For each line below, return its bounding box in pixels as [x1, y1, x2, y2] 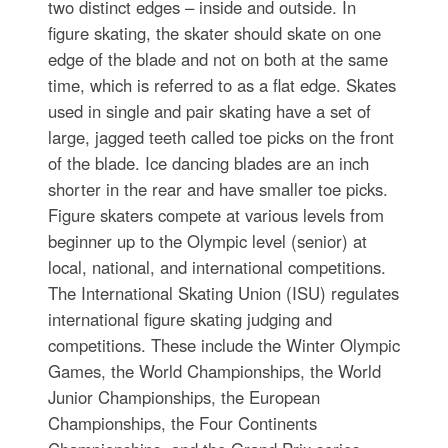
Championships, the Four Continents [47, 411, 317, 436]
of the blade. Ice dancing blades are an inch [47, 151, 369, 176]
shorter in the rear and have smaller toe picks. [47, 177, 388, 202]
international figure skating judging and [47, 307, 332, 332]
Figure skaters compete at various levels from [47, 203, 384, 228]
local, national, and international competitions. [47, 255, 386, 280]
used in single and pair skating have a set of [47, 99, 371, 124]
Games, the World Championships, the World [47, 359, 381, 384]
